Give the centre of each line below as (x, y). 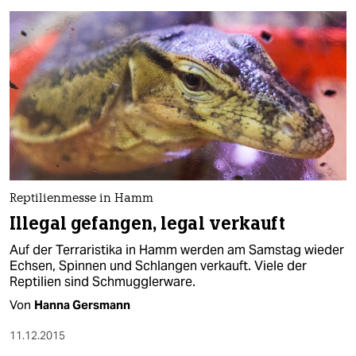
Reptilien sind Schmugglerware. (103, 281)
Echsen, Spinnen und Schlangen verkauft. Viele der (158, 265)
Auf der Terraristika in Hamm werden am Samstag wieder (177, 250)
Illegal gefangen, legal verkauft (147, 223)
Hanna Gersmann (82, 304)
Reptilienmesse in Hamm (81, 199)
